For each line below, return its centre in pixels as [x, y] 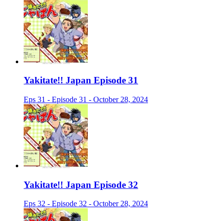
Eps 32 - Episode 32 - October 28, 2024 [86, 204]
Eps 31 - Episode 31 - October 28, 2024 [86, 99]
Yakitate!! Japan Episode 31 [81, 80]
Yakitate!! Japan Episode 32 [81, 184]
